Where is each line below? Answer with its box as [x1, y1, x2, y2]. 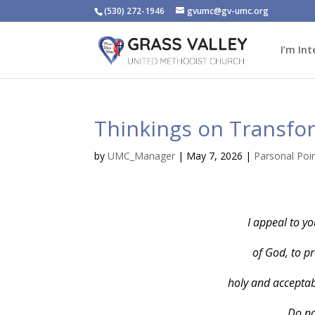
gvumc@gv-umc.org [187, 5, 269, 17]
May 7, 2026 [186, 149, 243, 162]
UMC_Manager [108, 149, 176, 162]
